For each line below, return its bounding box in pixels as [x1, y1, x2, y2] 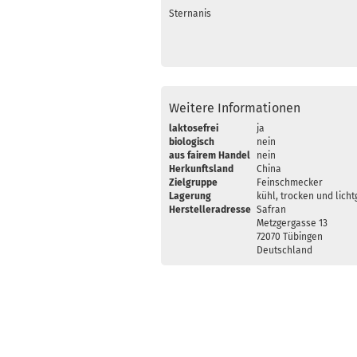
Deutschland [257, 245, 312, 256]
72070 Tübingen [257, 231, 323, 242]
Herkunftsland [169, 163, 233, 175]
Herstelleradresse [169, 204, 251, 215]
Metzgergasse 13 [257, 218, 328, 229]
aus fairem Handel [169, 150, 250, 161]
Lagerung [169, 190, 211, 202]
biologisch [169, 136, 214, 147]
